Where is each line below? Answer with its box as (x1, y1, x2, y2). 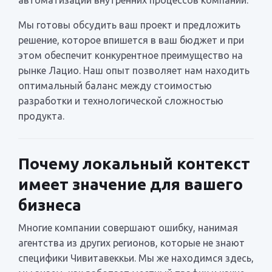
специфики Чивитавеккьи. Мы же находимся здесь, (18, 252, 254, 263)
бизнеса (18, 195, 81, 214)
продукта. (18, 110, 64, 121)
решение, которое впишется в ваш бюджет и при (18, 34, 244, 46)
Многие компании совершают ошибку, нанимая (18, 222, 238, 233)
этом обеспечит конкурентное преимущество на (18, 49, 243, 61)
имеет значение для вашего (18, 175, 243, 193)
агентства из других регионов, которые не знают (18, 237, 245, 248)
